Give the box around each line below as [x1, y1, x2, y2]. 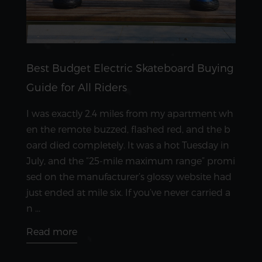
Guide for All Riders [26, 80, 127, 93]
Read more [26, 225, 77, 237]
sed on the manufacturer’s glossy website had [26, 170, 232, 182]
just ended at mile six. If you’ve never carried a [26, 186, 230, 198]
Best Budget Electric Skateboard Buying [26, 61, 233, 74]
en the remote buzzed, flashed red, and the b [26, 123, 230, 135]
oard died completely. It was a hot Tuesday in [26, 139, 229, 150]
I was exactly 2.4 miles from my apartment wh [26, 107, 233, 119]
